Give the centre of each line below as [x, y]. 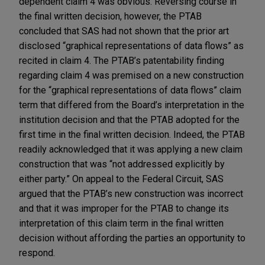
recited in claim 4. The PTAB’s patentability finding [122, 60]
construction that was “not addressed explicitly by [122, 164]
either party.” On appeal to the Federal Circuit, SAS [121, 179]
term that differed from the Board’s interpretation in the [132, 105]
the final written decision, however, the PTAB [110, 16]
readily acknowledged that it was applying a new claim [131, 149]
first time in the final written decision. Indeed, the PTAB [132, 134]
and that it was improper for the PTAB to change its [124, 208]
